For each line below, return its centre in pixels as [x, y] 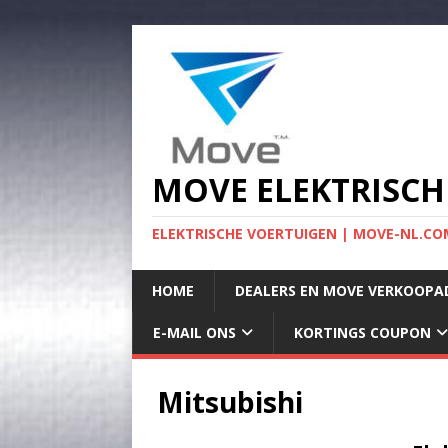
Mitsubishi [230, 402]
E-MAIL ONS [194, 332]
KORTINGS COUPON [362, 332]
